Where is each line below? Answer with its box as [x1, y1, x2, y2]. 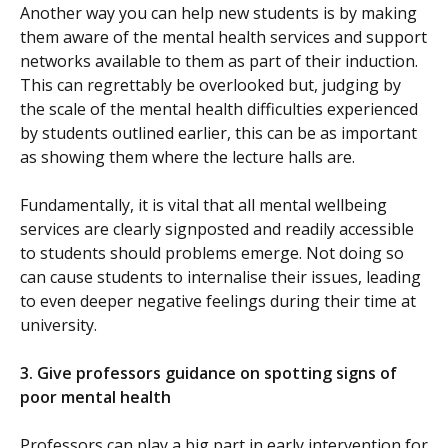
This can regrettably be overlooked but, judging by [20, 74, 401, 97]
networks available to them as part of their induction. [20, 50, 418, 73]
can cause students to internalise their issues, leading [20, 266, 421, 289]
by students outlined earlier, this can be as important [20, 122, 417, 145]
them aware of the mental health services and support [20, 26, 427, 49]
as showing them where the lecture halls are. [20, 146, 355, 169]
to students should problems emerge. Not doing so [20, 242, 404, 265]
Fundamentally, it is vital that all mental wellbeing [20, 194, 387, 217]
